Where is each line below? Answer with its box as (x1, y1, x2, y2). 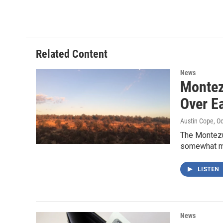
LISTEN (198, 165, 221, 173)
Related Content (36, 47, 108, 60)
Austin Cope (180, 116, 214, 125)
